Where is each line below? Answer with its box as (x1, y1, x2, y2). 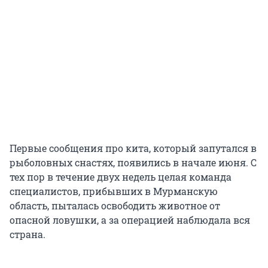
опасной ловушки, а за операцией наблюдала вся (10, 214, 250, 227)
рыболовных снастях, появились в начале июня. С (10, 156, 257, 169)
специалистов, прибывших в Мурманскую (10, 185, 218, 198)
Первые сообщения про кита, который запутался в (10, 142, 257, 155)
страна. (10, 228, 45, 241)
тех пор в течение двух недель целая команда (10, 170, 232, 184)
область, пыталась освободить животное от (10, 199, 220, 212)
